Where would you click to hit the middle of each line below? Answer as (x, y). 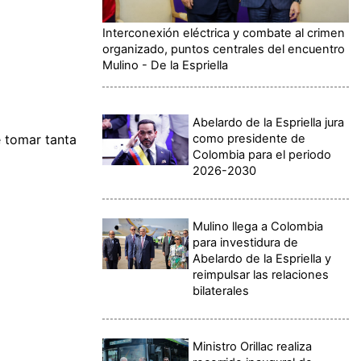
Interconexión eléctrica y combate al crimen (224, 33)
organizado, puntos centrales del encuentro (224, 49)
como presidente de (249, 138)
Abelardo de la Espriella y (262, 258)
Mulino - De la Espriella (165, 65)
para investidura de (246, 242)
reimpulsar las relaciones (261, 274)
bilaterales (221, 290)
